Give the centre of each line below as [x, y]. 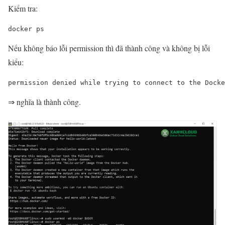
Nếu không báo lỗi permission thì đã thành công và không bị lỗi [109, 48]
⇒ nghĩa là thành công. [44, 101]
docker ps [26, 29]
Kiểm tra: [23, 8]
